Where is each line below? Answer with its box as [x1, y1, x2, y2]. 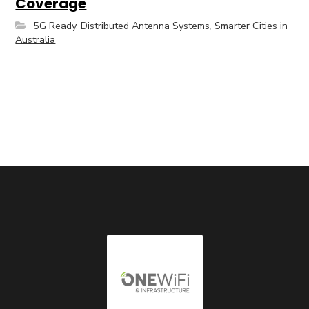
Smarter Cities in [215, 19, 288, 33]
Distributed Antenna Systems [81, 19, 210, 33]
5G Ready [33, 19, 77, 33]
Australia [15, 32, 56, 47]
